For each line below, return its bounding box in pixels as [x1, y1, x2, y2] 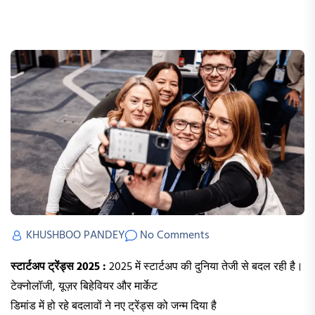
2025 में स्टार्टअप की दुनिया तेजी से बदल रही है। [106, 258, 303, 277]
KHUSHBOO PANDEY [26, 226, 124, 245]
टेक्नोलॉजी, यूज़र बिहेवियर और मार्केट [11, 278, 157, 297]
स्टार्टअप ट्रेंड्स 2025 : [11, 258, 106, 277]
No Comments [140, 226, 210, 245]
